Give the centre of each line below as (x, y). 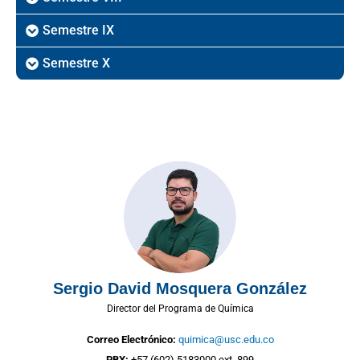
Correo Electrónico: (132, 340)
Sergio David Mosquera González (180, 289)
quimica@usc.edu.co (226, 340)
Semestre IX (78, 31)
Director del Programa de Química (180, 309)
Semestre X (76, 63)
